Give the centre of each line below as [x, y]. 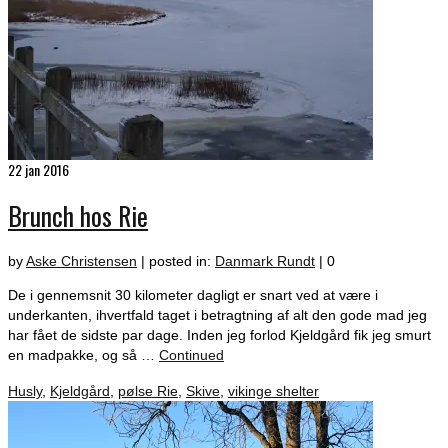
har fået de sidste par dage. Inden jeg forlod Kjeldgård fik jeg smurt [219, 334]
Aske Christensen [81, 260]
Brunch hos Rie [78, 215]
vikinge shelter [273, 390]
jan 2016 [45, 170]
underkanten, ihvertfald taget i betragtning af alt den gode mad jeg [217, 314]
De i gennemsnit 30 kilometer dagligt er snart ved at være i [193, 294]
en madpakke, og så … [83, 354]
